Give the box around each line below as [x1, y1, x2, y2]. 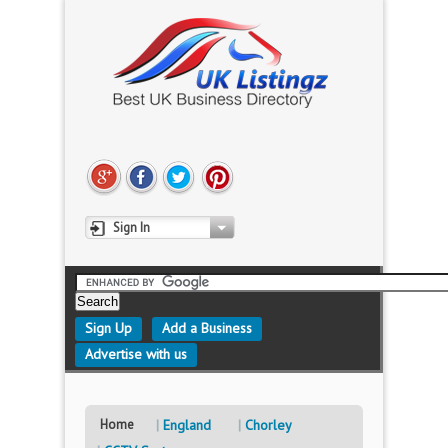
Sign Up [85, 319, 132, 337]
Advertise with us [85, 345, 187, 363]
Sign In [113, 219, 150, 236]
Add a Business [162, 319, 252, 337]
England [163, 416, 211, 434]
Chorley [245, 416, 292, 434]
